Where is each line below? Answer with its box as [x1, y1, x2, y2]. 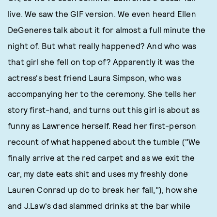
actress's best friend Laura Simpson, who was [8, 73, 181, 82]
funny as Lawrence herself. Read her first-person [8, 121, 197, 130]
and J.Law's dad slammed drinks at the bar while [8, 201, 191, 210]
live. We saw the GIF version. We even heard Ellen [8, 9, 196, 18]
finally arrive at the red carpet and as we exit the [8, 153, 195, 162]
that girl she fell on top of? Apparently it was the [8, 57, 195, 66]
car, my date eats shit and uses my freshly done [8, 169, 188, 178]
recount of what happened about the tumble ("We [8, 137, 201, 146]
